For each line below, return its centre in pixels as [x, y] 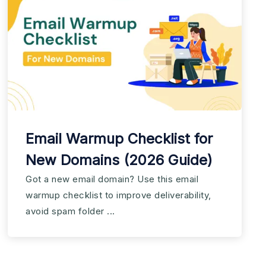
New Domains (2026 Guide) [119, 160]
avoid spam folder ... [70, 211]
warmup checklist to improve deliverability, [118, 195]
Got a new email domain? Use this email [112, 179]
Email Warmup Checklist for [119, 139]
